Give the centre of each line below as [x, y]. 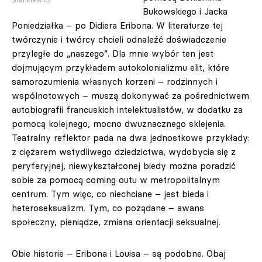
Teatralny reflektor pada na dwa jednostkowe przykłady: [131, 138]
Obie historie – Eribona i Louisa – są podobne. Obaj [119, 254]
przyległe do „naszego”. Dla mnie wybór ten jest [113, 54]
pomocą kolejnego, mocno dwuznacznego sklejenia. [119, 124]
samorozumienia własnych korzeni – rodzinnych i [115, 82]
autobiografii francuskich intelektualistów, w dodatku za [127, 110]
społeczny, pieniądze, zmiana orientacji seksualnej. [116, 222]
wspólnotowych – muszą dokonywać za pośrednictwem [130, 96]
